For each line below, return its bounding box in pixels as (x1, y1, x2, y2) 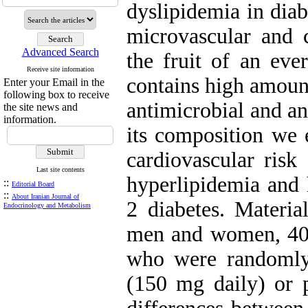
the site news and (3, 101, 78, 113)
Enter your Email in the (3, 76, 104, 88)
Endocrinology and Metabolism (3, 201, 91, 209)
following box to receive (3, 89, 109, 100)
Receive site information (26, 65, 94, 73)
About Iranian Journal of (12, 192, 79, 200)
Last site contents (36, 166, 85, 173)
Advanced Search (21, 46, 99, 58)
